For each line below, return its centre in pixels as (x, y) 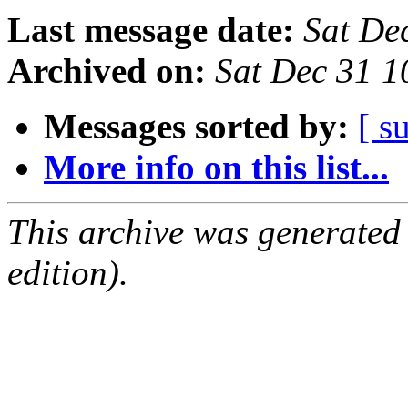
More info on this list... (216, 168)
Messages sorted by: (196, 127)
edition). (68, 273)
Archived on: (107, 71)
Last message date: (151, 30)
